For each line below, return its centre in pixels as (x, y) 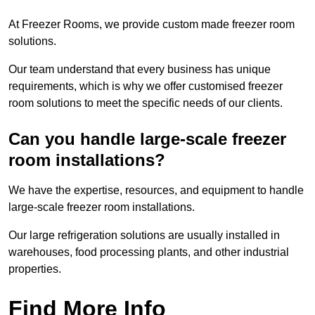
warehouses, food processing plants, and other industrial (149, 252)
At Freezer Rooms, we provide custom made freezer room (152, 25)
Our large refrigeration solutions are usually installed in (144, 236)
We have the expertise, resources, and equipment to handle (156, 191)
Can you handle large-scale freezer (147, 139)
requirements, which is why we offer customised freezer (146, 86)
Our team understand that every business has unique (140, 70)
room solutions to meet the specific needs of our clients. (146, 103)
